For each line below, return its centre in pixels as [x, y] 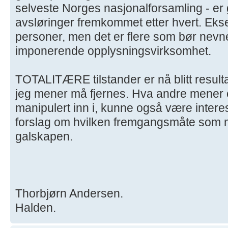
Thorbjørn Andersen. [69, 193]
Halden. [36, 207]
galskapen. [44, 136]
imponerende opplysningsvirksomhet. [113, 51]
